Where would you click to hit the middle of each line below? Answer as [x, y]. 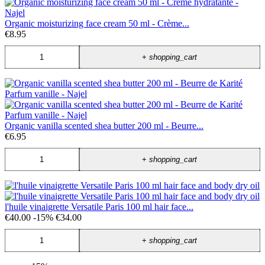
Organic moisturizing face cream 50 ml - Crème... [97, 24]
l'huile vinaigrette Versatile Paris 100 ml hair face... [99, 207]
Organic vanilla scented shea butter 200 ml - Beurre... [104, 126]
